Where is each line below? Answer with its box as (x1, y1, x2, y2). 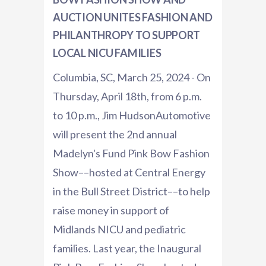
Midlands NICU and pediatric (53, 223, 186, 236)
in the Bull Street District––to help (53, 185, 210, 198)
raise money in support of (53, 204, 169, 217)
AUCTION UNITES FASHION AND (53, 11, 213, 24)
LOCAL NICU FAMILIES (53, 46, 161, 60)
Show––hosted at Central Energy (53, 166, 205, 179)
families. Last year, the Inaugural (53, 242, 201, 255)
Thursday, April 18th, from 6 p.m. (53, 90, 202, 103)
